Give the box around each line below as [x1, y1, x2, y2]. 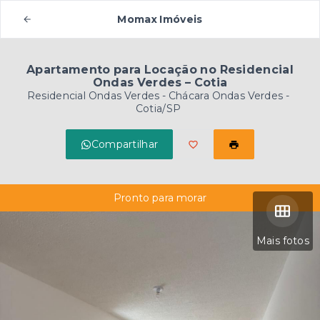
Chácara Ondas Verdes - [168, 89, 290, 102]
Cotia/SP [135, 102, 181, 115]
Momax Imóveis [117, 13, 203, 26]
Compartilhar [91, 138, 159, 151]
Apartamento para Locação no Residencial [26, 63, 294, 76]
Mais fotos [256, 234, 309, 247]
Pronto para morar [113, 191, 207, 204]
